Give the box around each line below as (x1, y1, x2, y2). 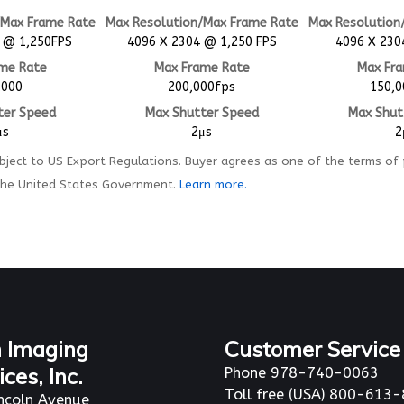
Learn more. (179, 177, 247, 191)
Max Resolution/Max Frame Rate (105, 14, 298, 31)
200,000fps (168, 78, 236, 95)
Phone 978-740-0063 (225, 363, 379, 381)
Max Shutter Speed (144, 105, 259, 121)
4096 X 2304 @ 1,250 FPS (126, 33, 277, 50)
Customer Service (225, 335, 400, 363)
